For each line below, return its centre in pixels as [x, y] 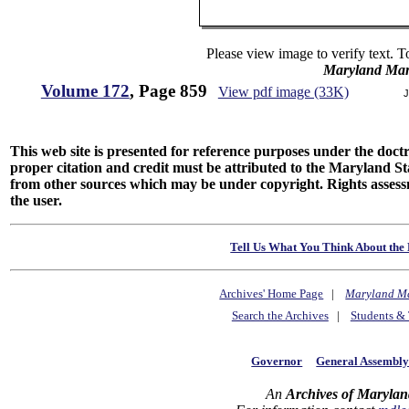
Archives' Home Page [272, 294]
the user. [37, 200]
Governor [277, 361]
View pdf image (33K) [283, 92]
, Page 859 [168, 91]
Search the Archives [280, 316]
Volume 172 [85, 91]
